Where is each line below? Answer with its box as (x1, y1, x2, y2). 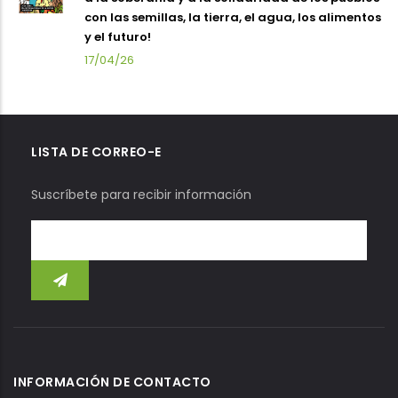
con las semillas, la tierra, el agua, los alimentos (84, 8, 381, 26)
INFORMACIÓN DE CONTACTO (13, 372, 211, 391)
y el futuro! (84, 28, 151, 45)
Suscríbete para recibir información (31, 185, 251, 203)
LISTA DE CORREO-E (31, 142, 162, 161)
